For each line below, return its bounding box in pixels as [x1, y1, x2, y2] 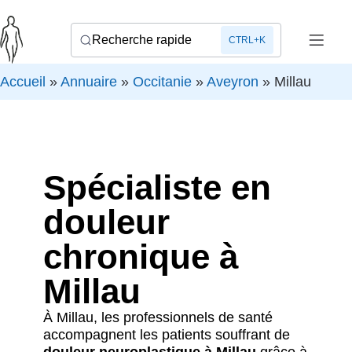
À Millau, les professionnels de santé [43, 310, 273, 326]
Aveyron [207, 74, 258, 90]
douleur [43, 203, 170, 242]
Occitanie [133, 74, 192, 90]
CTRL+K [229, 34, 266, 46]
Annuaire [60, 74, 117, 90]
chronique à [43, 237, 238, 277]
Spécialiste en [43, 168, 271, 207]
